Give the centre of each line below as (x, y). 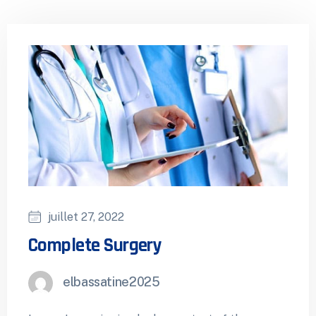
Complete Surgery (95, 245)
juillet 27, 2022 (86, 217)
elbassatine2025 (111, 281)
